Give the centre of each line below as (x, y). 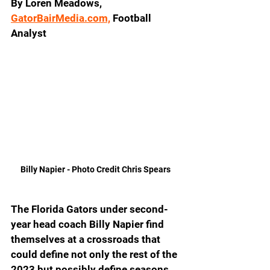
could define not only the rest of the (95, 254)
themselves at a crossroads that (87, 239)
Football (132, 18)
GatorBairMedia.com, (61, 18)
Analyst (29, 33)
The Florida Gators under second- (89, 209)
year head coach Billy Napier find (89, 224)
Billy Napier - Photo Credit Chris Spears (96, 169)
